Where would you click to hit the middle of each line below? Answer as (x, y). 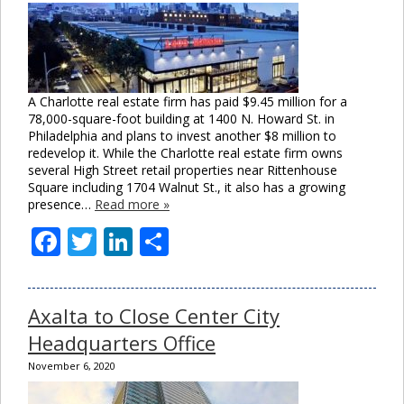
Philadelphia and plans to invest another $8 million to (182, 135)
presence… (61, 204)
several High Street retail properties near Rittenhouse (183, 170)
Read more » (132, 204)
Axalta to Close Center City (154, 315)
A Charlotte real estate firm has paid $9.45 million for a (188, 101)
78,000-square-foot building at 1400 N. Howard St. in (181, 118)
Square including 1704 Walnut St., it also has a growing (187, 187)
